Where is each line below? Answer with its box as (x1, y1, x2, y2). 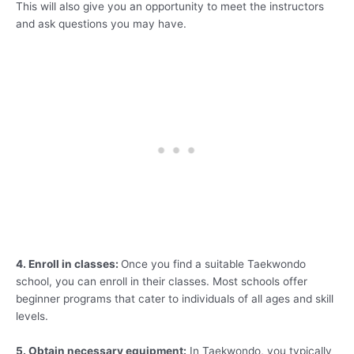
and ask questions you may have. (16, 17, 186, 30)
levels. (16, 309, 48, 322)
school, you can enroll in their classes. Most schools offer (16, 274, 307, 288)
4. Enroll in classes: (16, 257, 121, 270)
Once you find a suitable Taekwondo (121, 257, 306, 270)
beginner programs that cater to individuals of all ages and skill (16, 292, 333, 305)
